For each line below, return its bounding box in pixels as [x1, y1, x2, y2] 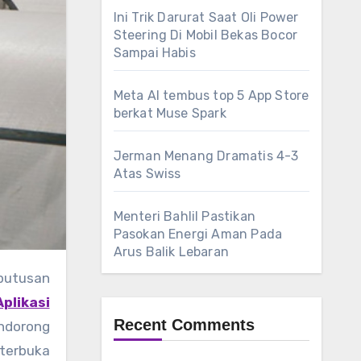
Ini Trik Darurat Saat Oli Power [113, 10, 299, 25]
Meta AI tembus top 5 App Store [113, 88, 309, 103]
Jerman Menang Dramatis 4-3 [113, 148, 299, 164]
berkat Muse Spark [113, 106, 226, 121]
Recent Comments [113, 316, 255, 334]
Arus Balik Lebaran [113, 244, 230, 259]
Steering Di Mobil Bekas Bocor [113, 27, 298, 43]
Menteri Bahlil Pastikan [113, 209, 256, 224]
